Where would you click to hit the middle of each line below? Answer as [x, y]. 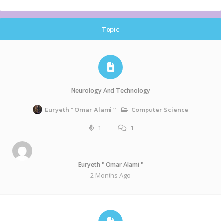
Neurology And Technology [110, 91]
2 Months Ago [110, 175]
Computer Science [160, 109]
